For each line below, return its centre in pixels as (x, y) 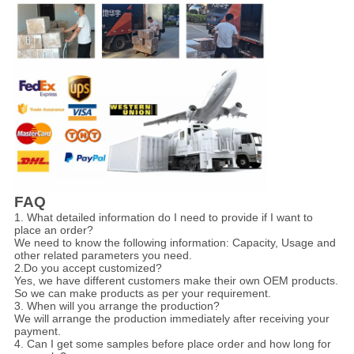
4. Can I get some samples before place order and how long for (172, 343)
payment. (37, 331)
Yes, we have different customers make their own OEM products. (176, 280)
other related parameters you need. (103, 255)
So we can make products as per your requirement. (142, 293)
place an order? (53, 230)
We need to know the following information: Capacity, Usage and (175, 242)
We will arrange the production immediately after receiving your (171, 318)
